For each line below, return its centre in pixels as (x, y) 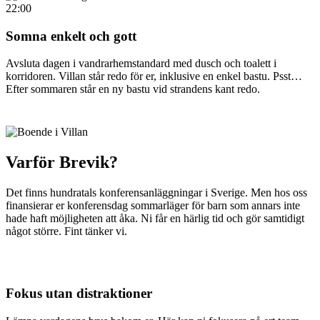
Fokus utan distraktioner (79, 293)
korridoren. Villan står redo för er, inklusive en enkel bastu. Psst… (154, 76)
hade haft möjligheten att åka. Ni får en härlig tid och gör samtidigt (155, 219)
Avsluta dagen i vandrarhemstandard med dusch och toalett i (141, 64)
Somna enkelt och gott (71, 36)
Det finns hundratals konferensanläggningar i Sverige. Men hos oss (156, 193)
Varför (32, 162)
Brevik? (89, 162)
